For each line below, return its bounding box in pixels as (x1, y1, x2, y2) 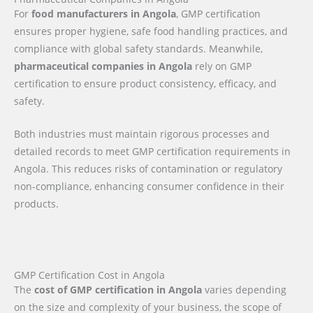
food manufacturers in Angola (31, 6, 176, 20)
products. (14, 196, 59, 210)
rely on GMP (192, 59, 252, 73)
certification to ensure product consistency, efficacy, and (14, 76, 277, 90)
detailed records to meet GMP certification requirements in (14, 144, 291, 158)
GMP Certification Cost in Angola (14, 268, 165, 282)
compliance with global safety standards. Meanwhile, (14, 41, 263, 55)
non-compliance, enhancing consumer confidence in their (14, 179, 284, 193)
